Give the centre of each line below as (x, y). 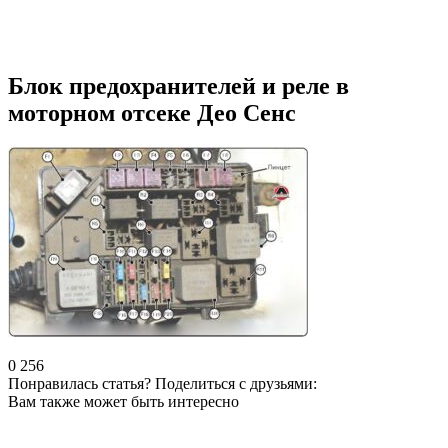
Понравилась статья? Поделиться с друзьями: (162, 383)
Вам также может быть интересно (123, 401)
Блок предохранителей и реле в (178, 85)
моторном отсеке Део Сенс (152, 112)
